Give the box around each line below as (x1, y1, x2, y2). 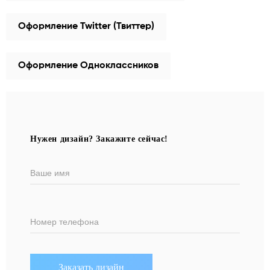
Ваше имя (30, 168, 70, 178)
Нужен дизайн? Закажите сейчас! (30, 134, 168, 143)
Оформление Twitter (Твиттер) (18, 22, 154, 31)
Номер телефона (30, 217, 99, 227)
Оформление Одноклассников (18, 61, 159, 71)
